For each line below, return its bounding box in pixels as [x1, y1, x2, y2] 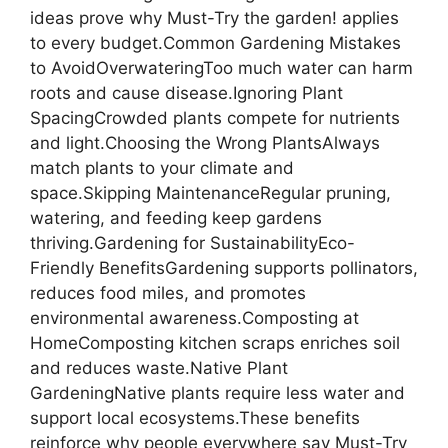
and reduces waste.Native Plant [30, 357, 288, 378]
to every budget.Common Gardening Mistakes [30, 32, 401, 53]
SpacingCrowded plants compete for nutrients [30, 107, 400, 128]
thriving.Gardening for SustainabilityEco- [30, 232, 355, 253]
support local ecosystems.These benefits [30, 407, 360, 428]
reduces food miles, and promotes [30, 282, 306, 303]
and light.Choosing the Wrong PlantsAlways [30, 132, 380, 153]
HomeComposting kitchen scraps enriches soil [30, 332, 400, 353]
